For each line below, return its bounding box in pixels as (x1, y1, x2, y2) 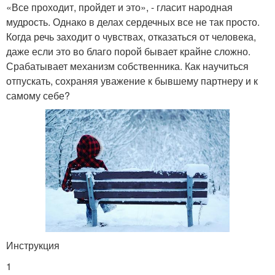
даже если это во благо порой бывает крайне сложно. (6, 44, 250, 59)
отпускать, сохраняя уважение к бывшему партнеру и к (6, 74, 258, 88)
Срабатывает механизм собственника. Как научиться (6, 59, 249, 74)
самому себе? (6, 88, 70, 103)
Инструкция (6, 238, 60, 253)
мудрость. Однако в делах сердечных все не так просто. (6, 15, 260, 29)
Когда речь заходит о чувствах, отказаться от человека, (6, 29, 256, 44)
